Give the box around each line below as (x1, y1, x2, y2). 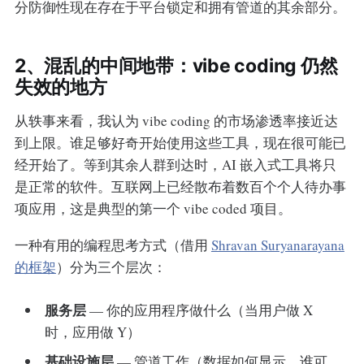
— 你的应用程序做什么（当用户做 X (86, 301, 314, 320)
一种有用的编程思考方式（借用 (14, 235, 211, 254)
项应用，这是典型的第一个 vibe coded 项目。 (14, 198, 292, 218)
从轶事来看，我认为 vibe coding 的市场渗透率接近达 (14, 110, 338, 130)
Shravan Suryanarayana (210, 235, 344, 254)
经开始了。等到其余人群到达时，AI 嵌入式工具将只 (14, 154, 336, 174)
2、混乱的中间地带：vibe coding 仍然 (14, 54, 338, 77)
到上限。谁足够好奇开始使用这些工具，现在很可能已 (14, 132, 346, 152)
